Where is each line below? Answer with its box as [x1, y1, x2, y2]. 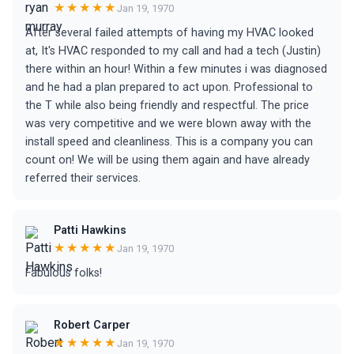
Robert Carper [54, 318, 130, 332]
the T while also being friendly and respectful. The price [25, 99, 309, 112]
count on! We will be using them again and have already [25, 153, 310, 167]
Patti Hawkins [54, 224, 126, 237]
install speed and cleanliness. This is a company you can [25, 135, 313, 149]
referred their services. [25, 171, 141, 185]
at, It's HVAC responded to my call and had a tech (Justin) [25, 44, 321, 58]
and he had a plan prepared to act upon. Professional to [25, 81, 313, 94]
